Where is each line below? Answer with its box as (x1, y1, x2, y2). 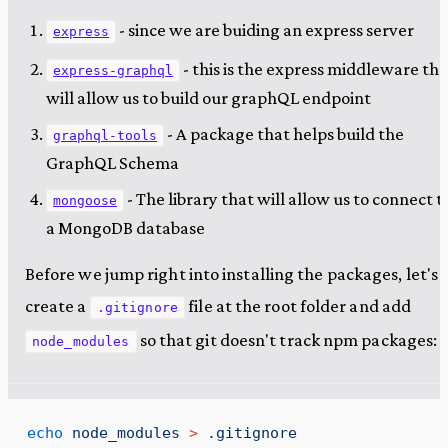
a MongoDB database (45, 217, 205, 239)
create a (24, 294, 90, 316)
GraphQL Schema (45, 151, 179, 173)
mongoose (53, 193, 118, 209)
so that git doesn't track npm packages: (136, 328, 438, 350)
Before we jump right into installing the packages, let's (24, 262, 438, 284)
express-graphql (53, 62, 174, 78)
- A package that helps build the (164, 122, 405, 144)
